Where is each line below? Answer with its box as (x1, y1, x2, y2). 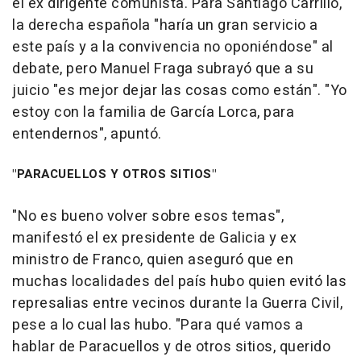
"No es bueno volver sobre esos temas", (12, 205, 284, 227)
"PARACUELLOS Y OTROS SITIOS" (12, 165, 216, 183)
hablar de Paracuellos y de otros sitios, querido (12, 336, 330, 358)
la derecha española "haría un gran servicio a (12, 15, 318, 36)
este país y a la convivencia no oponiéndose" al (12, 36, 334, 58)
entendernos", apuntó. (12, 123, 162, 145)
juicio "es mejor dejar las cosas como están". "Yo (12, 80, 347, 102)
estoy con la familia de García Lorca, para (12, 102, 294, 123)
